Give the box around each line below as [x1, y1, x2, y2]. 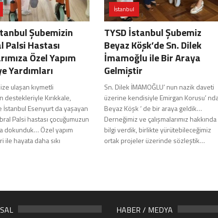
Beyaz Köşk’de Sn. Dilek [104, 37, 201, 53]
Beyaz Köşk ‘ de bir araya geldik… [104, 103, 202, 113]
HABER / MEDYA [116, 203, 173, 216]
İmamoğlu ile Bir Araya [104, 50, 200, 65]
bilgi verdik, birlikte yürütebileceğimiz [104, 124, 211, 135]
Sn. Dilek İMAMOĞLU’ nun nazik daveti [104, 81, 214, 92]
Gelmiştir [104, 62, 143, 78]
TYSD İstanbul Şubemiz [104, 24, 201, 40]
